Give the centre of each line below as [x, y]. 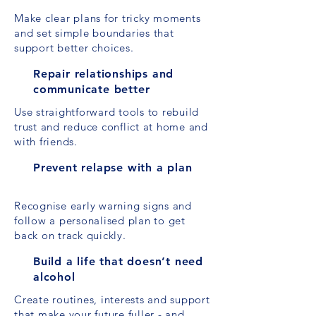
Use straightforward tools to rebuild [107, 112]
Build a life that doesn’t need [119, 261]
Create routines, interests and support [112, 299]
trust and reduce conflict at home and [111, 127]
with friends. [46, 141]
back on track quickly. [70, 235]
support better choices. [74, 48]
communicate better [92, 89]
